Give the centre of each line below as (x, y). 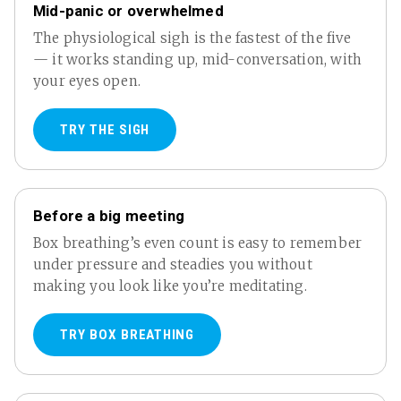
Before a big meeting (109, 216)
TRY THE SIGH (105, 130)
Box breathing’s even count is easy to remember (198, 243)
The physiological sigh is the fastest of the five (192, 38)
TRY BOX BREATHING (127, 335)
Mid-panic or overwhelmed (128, 11)
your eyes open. (87, 81)
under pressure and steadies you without (173, 265)
